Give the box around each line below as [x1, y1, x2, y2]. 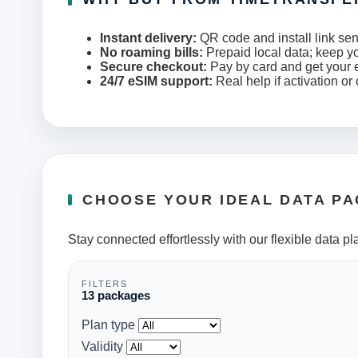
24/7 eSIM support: [100, 74, 213, 88]
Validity [82, 340, 123, 354]
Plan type [82, 318, 135, 332]
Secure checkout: [100, 59, 207, 74]
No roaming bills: [100, 45, 203, 59]
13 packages [82, 288, 150, 303]
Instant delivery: [100, 30, 197, 45]
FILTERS [82, 279, 129, 289]
